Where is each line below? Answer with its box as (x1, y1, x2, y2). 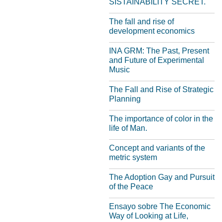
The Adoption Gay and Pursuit (109, 173, 215, 181)
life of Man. (109, 124, 147, 132)
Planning (109, 95, 141, 103)
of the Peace (109, 182, 153, 191)
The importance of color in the (109, 114, 213, 123)
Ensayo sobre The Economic (109, 202, 211, 211)
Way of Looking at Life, (109, 212, 188, 220)
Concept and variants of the (109, 144, 205, 152)
